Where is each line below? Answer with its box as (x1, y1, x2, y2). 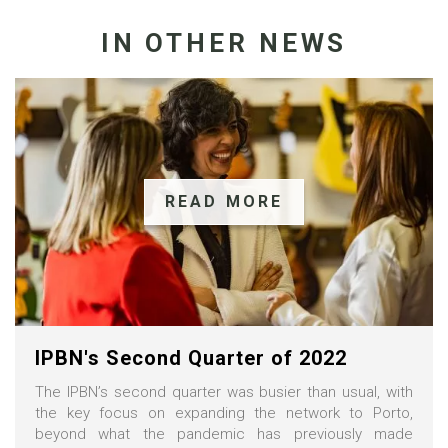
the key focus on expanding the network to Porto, (35, 403, 413, 422)
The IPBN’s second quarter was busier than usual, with (35, 382, 413, 401)
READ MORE (164, 191, 284, 211)
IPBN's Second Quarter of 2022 (35, 345, 347, 370)
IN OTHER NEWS (100, 28, 348, 59)
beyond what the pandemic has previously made (35, 424, 413, 443)
